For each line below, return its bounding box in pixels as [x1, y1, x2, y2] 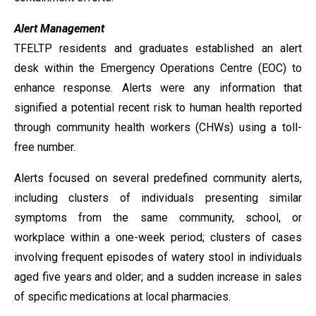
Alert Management [14, 22, 104, 35]
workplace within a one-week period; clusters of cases [14, 231, 302, 244]
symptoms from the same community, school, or [14, 211, 302, 224]
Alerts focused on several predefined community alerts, [14, 171, 302, 185]
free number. [14, 140, 75, 154]
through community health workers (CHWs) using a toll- [14, 121, 302, 134]
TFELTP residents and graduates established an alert [14, 42, 302, 55]
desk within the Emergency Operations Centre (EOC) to [14, 61, 302, 75]
